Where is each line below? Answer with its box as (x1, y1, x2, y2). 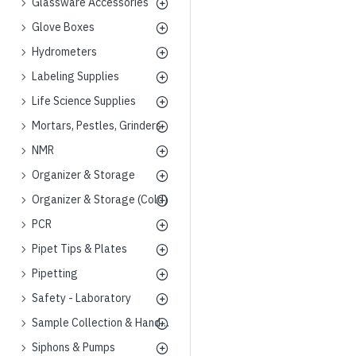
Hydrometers (32, 44, 97, 59)
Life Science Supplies (32, 94, 136, 108)
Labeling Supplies (32, 69, 119, 83)
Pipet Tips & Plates (32, 242, 127, 256)
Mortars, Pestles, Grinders (32, 118, 161, 133)
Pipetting (32, 266, 78, 281)
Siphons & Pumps (32, 340, 115, 354)
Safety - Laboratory (32, 291, 131, 305)
